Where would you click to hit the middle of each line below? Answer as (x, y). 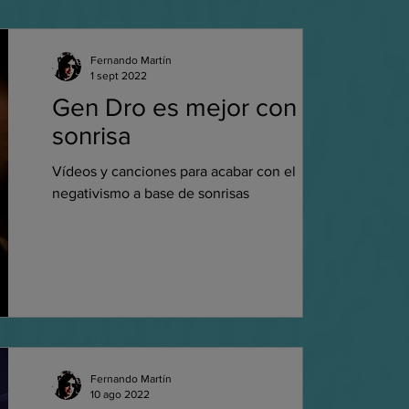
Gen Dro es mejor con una (198, 107)
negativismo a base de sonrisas (150, 193)
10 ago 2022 (120, 394)
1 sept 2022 (118, 75)
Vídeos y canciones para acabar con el (173, 171)
